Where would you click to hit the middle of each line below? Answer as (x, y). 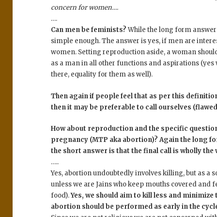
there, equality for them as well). (102, 74)
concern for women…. (85, 7)
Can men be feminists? (89, 30)
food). (61, 196)
